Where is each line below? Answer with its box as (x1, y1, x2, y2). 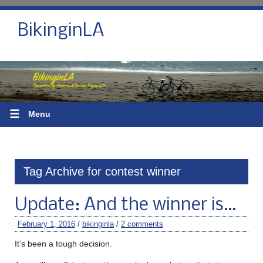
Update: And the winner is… (15, 195, 237, 215)
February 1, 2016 (18, 219, 75, 228)
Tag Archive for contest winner (23, 164, 181, 178)
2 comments (121, 219, 163, 228)
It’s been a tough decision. (15, 238, 112, 248)
